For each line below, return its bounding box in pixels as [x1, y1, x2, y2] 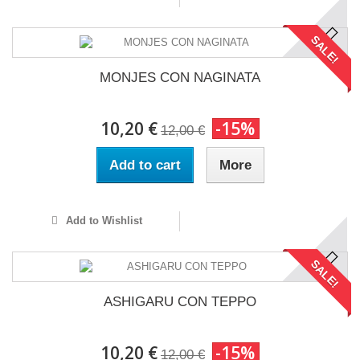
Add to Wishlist [63, 214, 142, 227]
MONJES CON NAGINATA [100, 69, 260, 85]
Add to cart [108, 157, 181, 173]
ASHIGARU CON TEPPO [104, 293, 256, 309]
